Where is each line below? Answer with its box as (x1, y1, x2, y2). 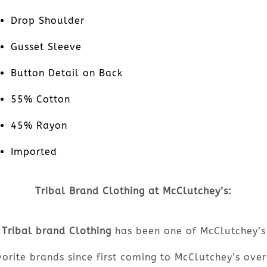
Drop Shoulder (10, 14, 85, 26)
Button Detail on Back (10, 67, 123, 79)
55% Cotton (10, 93, 70, 105)
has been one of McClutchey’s (114, 225, 266, 237)
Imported (10, 145, 57, 157)
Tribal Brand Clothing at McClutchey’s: (35, 185, 232, 197)
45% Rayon (10, 119, 67, 131)
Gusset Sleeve (10, 41, 82, 52)
